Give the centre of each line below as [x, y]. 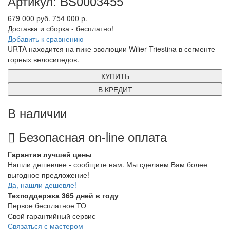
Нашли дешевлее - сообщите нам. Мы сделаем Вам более [108, 164]
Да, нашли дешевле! [42, 185]
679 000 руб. [29, 18]
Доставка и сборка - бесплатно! [61, 28]
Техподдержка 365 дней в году [63, 195]
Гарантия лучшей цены [50, 154]
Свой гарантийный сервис [52, 216]
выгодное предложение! [49, 175]
